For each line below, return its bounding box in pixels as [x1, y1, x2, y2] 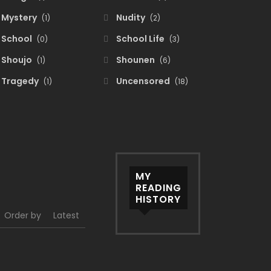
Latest [53, 209, 79, 221]
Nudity [114, 11, 147, 24]
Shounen [114, 54, 157, 66]
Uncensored [114, 75, 172, 87]
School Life [114, 33, 166, 45]
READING [135, 181, 181, 195]
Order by [4, 209, 41, 221]
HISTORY [135, 192, 181, 206]
